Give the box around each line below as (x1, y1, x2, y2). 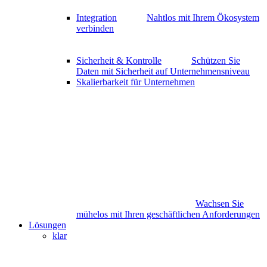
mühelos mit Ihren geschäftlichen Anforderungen (76, 209, 260, 219)
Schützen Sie (191, 55, 240, 66)
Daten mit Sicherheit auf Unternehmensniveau (76, 66, 250, 76)
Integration (76, 12, 117, 23)
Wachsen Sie (195, 198, 244, 209)
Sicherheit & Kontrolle (76, 55, 162, 66)
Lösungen (29, 219, 66, 230)
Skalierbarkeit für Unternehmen (76, 76, 195, 87)
